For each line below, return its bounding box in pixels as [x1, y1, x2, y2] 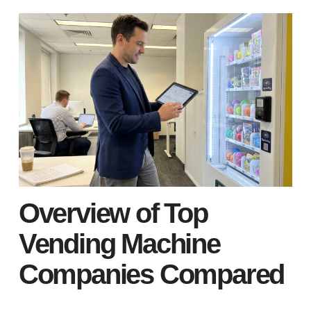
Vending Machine [18, 228, 220, 259]
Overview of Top [18, 197, 208, 228]
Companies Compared [18, 258, 285, 289]
